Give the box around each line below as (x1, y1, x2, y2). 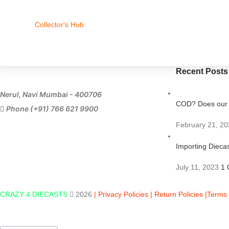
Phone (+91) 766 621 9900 (6, 104, 98, 113)
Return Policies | (154, 190, 207, 198)
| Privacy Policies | (94, 190, 152, 198)
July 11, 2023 (175, 163, 219, 172)
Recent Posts (175, 67, 228, 76)
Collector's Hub (35, 20, 84, 29)
